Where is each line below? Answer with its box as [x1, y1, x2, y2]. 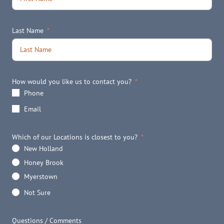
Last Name [12, 26, 43, 35]
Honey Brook [24, 158, 63, 167]
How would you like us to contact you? [12, 77, 131, 86]
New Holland [24, 144, 63, 153]
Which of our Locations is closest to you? [12, 132, 137, 142]
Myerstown [24, 172, 57, 181]
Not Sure [24, 187, 50, 197]
